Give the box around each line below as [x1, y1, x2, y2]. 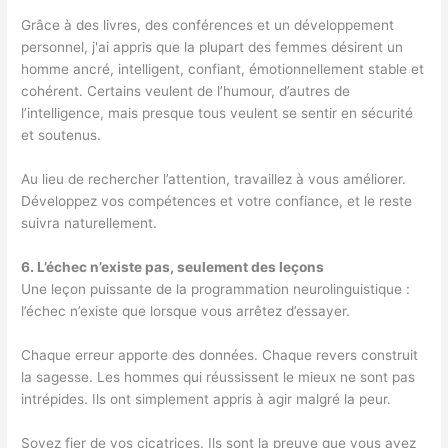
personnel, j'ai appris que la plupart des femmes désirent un [21, 39, 404, 56]
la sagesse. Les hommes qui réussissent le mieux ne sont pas [21, 368, 416, 385]
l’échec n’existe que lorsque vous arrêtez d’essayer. [21, 303, 351, 320]
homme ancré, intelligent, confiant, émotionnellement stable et [21, 61, 425, 78]
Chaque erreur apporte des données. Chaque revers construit [21, 346, 419, 363]
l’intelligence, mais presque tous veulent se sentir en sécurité [21, 105, 414, 122]
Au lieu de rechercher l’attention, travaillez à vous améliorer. [21, 171, 407, 188]
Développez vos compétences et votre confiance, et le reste [21, 193, 413, 210]
